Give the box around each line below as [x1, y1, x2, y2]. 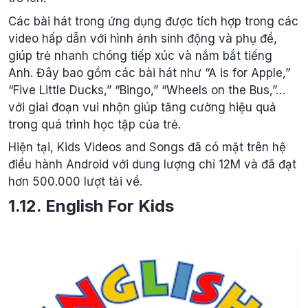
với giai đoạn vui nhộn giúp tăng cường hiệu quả [8, 100, 276, 114]
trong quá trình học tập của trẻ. [8, 117, 181, 131]
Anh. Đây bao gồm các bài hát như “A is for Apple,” [8, 65, 290, 80]
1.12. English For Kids [8, 195, 174, 216]
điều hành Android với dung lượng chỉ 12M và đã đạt [8, 157, 296, 172]
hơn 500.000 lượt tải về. [8, 175, 142, 189]
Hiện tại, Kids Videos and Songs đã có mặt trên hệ [8, 140, 286, 155]
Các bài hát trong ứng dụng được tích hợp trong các [8, 14, 298, 28]
